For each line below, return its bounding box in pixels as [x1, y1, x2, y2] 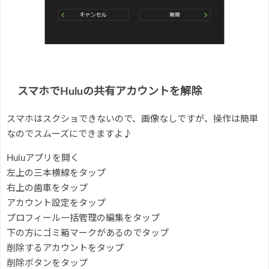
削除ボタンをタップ [7, 258, 88, 268]
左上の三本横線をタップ [7, 168, 106, 178]
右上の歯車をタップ [7, 183, 88, 193]
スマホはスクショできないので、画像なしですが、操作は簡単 [7, 114, 258, 124]
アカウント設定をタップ [7, 198, 106, 208]
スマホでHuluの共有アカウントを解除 [17, 86, 202, 97]
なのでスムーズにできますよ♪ [7, 129, 132, 139]
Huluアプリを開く [7, 153, 79, 163]
